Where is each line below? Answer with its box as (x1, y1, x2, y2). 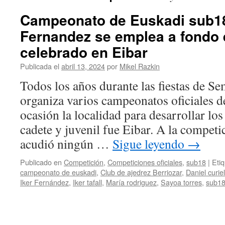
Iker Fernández (20, 177, 69, 187)
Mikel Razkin (120, 61, 160, 71)
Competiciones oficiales (107, 157, 182, 167)
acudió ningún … (20, 135, 113, 152)
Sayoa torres (161, 177, 202, 187)
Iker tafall (73, 177, 102, 187)
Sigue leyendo (113, 135, 187, 152)
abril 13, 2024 (61, 61, 105, 71)
